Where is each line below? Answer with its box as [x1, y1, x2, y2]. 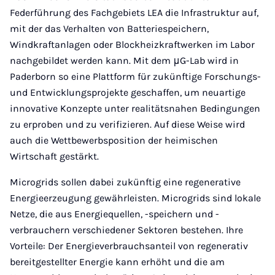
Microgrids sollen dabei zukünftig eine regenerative [10, 176, 241, 188]
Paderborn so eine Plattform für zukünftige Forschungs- [10, 71, 261, 82]
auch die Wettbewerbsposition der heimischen [10, 134, 218, 146]
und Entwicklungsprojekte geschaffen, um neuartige [10, 87, 246, 98]
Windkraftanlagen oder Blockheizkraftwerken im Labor [10, 39, 255, 50]
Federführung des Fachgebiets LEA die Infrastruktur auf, [10, 7, 258, 18]
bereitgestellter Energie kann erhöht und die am [10, 256, 225, 268]
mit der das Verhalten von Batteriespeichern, [10, 23, 209, 34]
